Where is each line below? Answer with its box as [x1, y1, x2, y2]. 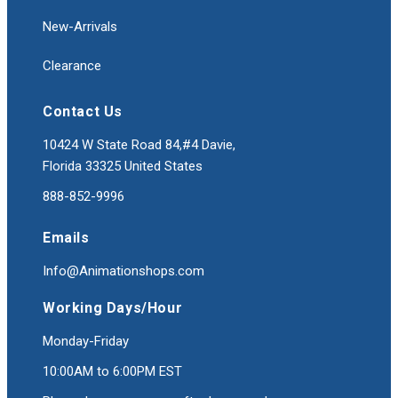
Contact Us [43, 103, 123, 121]
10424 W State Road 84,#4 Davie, [43, 137, 235, 154]
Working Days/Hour [43, 299, 183, 317]
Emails [43, 229, 90, 247]
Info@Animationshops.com [43, 263, 204, 280]
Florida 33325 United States [43, 158, 203, 175]
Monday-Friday [43, 333, 129, 350]
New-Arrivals [43, 19, 117, 36]
